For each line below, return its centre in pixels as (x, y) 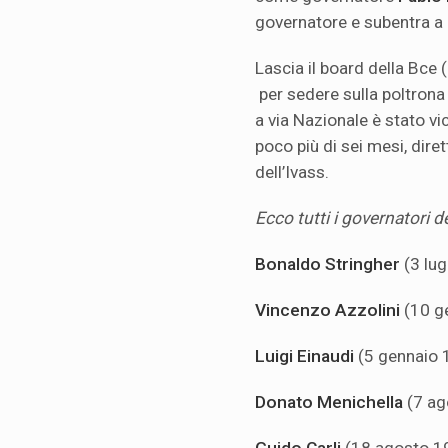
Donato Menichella (331, 402)
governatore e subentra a (349, 22)
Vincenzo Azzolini (329, 310)
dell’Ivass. (292, 172)
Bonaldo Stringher (329, 264)
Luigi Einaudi (306, 356)
